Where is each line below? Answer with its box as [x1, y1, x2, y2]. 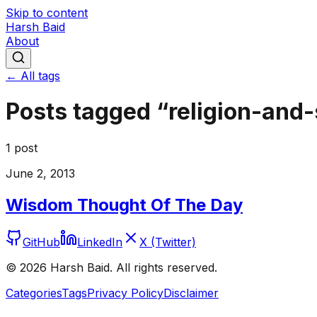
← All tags [6, 69, 60, 83]
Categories [6, 285, 62, 300]
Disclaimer [163, 285, 219, 300]
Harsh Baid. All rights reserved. [47, 260, 217, 275]
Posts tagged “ [6, 98, 168, 126]
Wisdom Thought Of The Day [6, 194, 243, 215]
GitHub [23, 234, 60, 249]
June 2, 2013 [6, 166, 75, 180]
